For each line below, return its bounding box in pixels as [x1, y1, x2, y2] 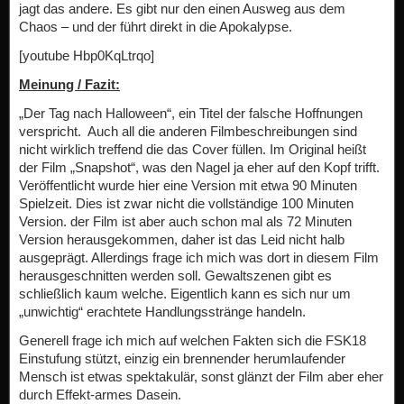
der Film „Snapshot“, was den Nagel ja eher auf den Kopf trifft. [19, 160, 380, 175]
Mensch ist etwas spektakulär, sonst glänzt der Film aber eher [19, 369, 383, 384]
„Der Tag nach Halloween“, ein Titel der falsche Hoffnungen [19, 106, 363, 121]
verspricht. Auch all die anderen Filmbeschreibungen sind [19, 124, 357, 139]
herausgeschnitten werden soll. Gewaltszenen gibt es [19, 268, 332, 283]
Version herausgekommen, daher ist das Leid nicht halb [19, 232, 344, 247]
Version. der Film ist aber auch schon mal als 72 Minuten [19, 214, 352, 229]
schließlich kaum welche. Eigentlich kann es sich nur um [19, 286, 351, 301]
